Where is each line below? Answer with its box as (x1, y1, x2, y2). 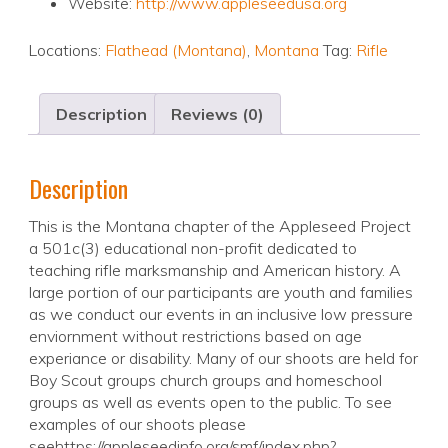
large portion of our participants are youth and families (29, 282, 413, 303)
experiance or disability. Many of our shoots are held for (29, 348, 418, 369)
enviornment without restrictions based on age (29, 326, 362, 347)
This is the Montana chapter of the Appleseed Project (29, 216, 411, 237)
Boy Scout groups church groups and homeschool (29, 370, 382, 391)
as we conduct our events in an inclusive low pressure (29, 304, 413, 325)
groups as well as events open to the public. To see (29, 392, 392, 413)
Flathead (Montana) (105, 40, 247, 61)
